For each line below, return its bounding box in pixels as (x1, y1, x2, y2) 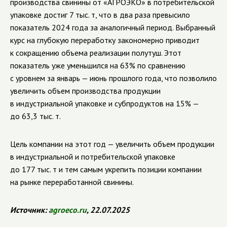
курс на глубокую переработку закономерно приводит (10, 35, 200, 45)
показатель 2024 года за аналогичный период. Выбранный (10, 22, 215, 32)
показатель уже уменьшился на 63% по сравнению (10, 60, 185, 70)
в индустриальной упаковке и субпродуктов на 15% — (10, 98, 199, 108)
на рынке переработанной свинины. (10, 177, 134, 187)
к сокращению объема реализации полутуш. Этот (10, 48, 181, 58)
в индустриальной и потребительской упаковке (10, 152, 175, 162)
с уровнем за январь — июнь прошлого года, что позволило (10, 73, 217, 83)
